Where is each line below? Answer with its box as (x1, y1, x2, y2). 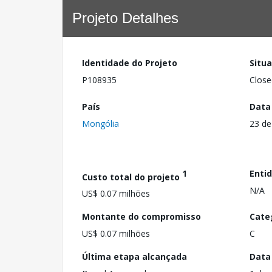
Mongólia (82, 117, 119, 129)
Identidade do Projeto (82, 57, 177, 69)
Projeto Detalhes (72, 10, 178, 26)
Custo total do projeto (82, 171, 182, 183)
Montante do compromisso (82, 211, 201, 223)
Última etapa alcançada (82, 251, 187, 263)
